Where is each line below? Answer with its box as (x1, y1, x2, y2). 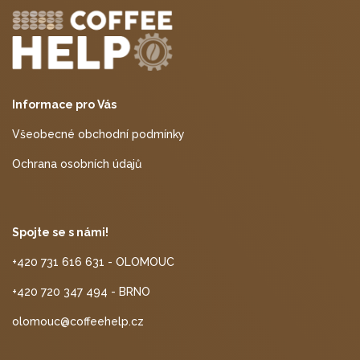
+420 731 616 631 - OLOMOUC (12, 256, 174, 269)
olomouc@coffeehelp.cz (12, 315, 144, 329)
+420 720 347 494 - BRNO (12, 285, 150, 299)
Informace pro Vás (12, 98, 117, 112)
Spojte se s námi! (12, 226, 108, 239)
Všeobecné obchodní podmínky (12, 128, 185, 141)
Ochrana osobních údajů (12, 157, 141, 171)
